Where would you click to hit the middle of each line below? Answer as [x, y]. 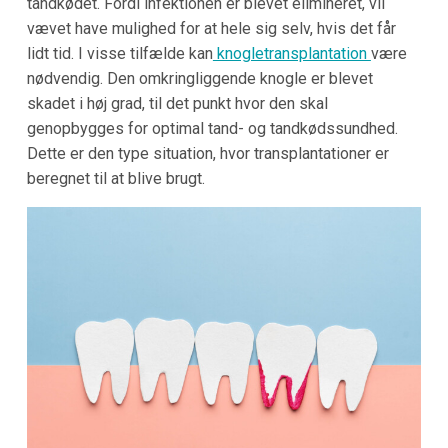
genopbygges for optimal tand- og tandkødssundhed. [212, 128]
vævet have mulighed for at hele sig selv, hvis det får [211, 28]
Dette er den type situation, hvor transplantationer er [207, 153]
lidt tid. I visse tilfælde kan [119, 53]
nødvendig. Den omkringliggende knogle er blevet [199, 78]
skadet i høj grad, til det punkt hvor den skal [177, 103]
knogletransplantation [291, 53]
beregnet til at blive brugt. [115, 178]
